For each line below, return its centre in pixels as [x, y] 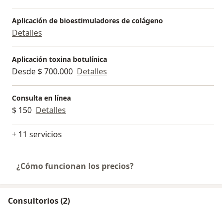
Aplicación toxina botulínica [59, 59]
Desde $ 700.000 [42, 72]
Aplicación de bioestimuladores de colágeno [87, 21]
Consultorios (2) [39, 201]
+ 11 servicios [37, 135]
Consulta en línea [41, 98]
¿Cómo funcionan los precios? [75, 166]
